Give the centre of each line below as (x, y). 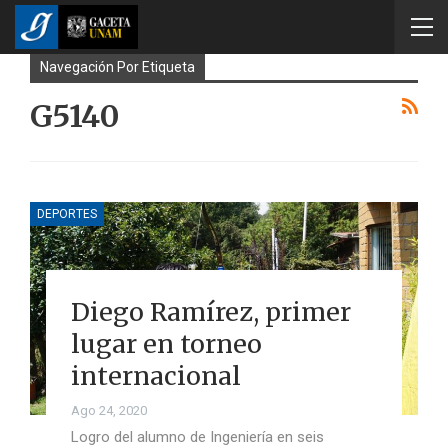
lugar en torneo (166, 343)
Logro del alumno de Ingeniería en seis (197, 436)
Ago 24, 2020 (108, 410)
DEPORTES (67, 213)
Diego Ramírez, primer (210, 311)
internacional (155, 375)
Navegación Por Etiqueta (117, 67)
